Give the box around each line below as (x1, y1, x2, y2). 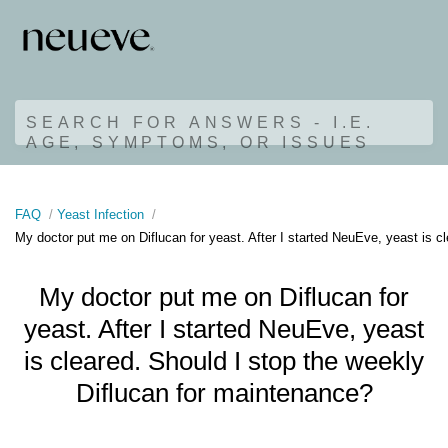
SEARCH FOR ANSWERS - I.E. (26, 113, 375, 131)
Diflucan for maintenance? (75, 378, 373, 409)
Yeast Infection (57, 206, 148, 222)
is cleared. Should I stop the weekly (24, 346, 424, 377)
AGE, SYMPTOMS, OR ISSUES (26, 133, 372, 151)
